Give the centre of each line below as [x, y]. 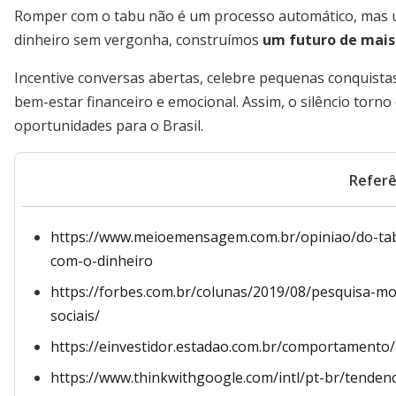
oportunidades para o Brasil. [109, 126]
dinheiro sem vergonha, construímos [138, 40]
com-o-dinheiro [102, 261]
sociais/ [75, 316]
